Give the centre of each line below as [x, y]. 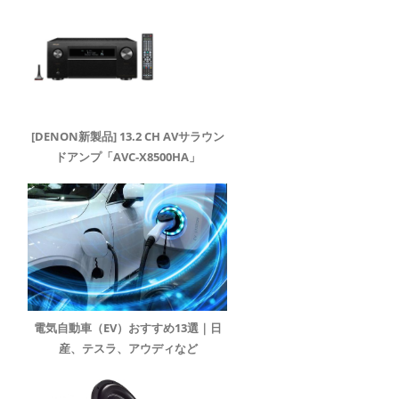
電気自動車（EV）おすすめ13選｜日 [128, 327]
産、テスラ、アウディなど [128, 348]
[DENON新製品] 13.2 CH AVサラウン [128, 136]
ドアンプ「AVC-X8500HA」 [128, 156]
